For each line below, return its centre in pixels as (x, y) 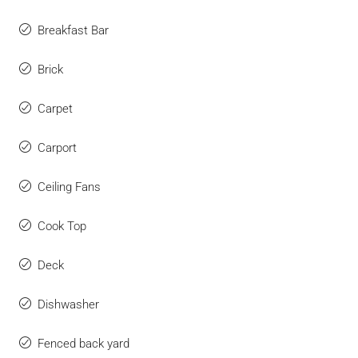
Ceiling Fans (69, 187)
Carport (57, 148)
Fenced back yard (84, 344)
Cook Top (62, 227)
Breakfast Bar (73, 31)
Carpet (55, 109)
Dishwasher (68, 305)
